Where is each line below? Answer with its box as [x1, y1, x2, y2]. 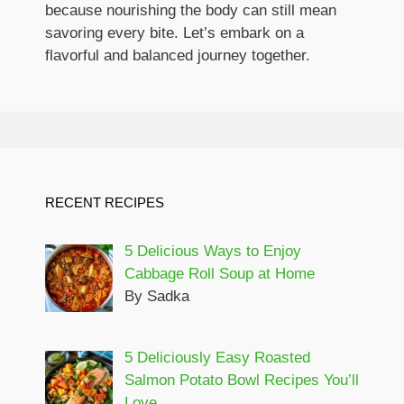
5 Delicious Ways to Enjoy [124, 242, 301, 260]
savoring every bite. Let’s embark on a [45, 23, 304, 41]
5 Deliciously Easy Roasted [124, 348, 310, 366]
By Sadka [124, 287, 189, 305]
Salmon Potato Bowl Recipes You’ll [124, 371, 359, 389]
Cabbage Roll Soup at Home [124, 264, 315, 282]
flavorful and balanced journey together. [45, 46, 310, 64]
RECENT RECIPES [45, 194, 164, 210]
